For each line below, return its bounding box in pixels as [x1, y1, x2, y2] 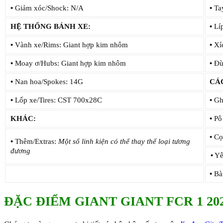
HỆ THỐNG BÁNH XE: [10, 22, 91, 30]
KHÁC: [10, 114, 36, 122]
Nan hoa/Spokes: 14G [13, 77, 83, 86]
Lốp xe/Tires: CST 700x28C [13, 96, 102, 104]
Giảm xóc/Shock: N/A [13, 3, 84, 12]
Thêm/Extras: [13, 137, 58, 145]
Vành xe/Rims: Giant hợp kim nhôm [13, 40, 128, 49]
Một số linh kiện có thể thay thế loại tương [58, 137, 190, 145]
